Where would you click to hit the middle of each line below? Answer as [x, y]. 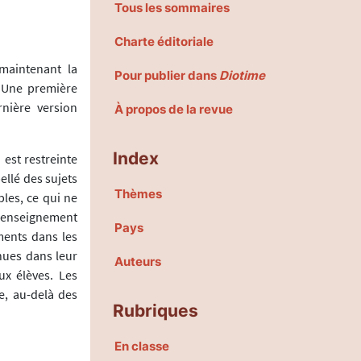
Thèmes [138, 194]
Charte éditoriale [164, 42]
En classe [142, 346]
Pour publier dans [167, 76]
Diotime [242, 76]
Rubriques [156, 311]
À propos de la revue [174, 110]
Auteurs [138, 262]
